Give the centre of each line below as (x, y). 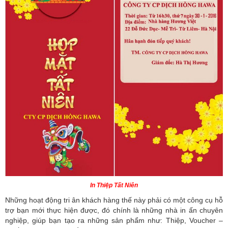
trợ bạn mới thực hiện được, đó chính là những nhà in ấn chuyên (114, 210)
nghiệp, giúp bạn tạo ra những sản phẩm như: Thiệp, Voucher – (114, 221)
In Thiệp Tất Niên (114, 186)
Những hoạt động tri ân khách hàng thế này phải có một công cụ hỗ (114, 200)
